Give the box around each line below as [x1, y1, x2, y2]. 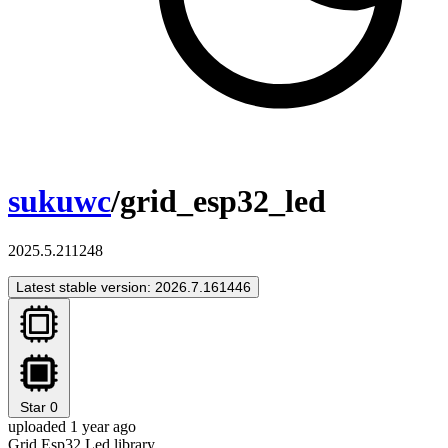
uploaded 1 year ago [8, 417, 136, 435]
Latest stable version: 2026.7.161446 [16, 278, 251, 295]
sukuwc [8, 183, 111, 220]
